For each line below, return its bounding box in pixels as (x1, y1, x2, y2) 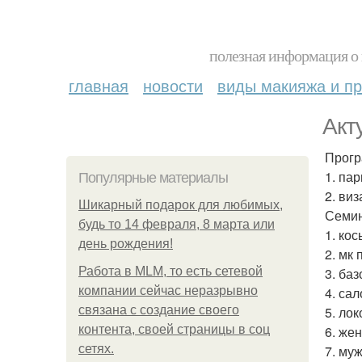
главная (69, 74, 128, 97)
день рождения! (78, 237, 173, 250)
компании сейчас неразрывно (78, 284, 258, 297)
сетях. (78, 342, 114, 356)
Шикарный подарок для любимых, (78, 198, 283, 212)
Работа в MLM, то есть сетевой (78, 264, 263, 278)
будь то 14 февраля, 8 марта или (78, 217, 275, 231)
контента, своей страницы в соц (78, 322, 270, 336)
